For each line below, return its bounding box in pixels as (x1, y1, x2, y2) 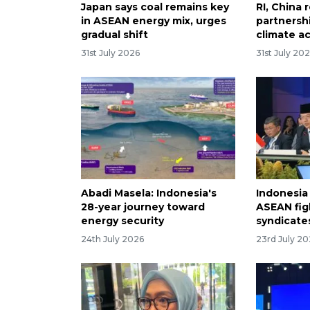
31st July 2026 (81, 47, 140, 58)
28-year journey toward (81, 201, 205, 214)
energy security (81, 215, 164, 228)
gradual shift (81, 28, 148, 41)
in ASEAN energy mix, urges (81, 14, 226, 27)
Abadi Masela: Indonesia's (81, 187, 217, 200)
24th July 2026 (81, 234, 144, 245)
